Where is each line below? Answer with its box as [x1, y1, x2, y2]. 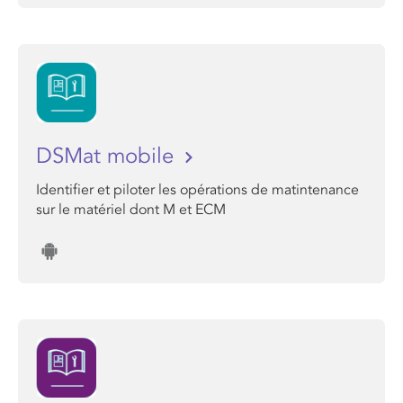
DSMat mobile [36, 143, 180, 169]
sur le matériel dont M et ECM [36, 201, 226, 219]
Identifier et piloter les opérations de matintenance [36, 181, 359, 199]
